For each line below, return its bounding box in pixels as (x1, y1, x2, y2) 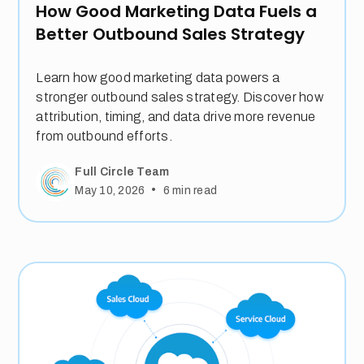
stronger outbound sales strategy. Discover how (36, 89, 323, 104)
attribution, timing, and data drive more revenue (36, 109, 316, 123)
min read (169, 184, 218, 197)
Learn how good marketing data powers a (36, 70, 279, 84)
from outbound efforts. (36, 128, 172, 143)
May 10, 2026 (75, 184, 145, 197)
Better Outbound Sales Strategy (36, 22, 305, 45)
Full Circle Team (75, 166, 170, 179)
